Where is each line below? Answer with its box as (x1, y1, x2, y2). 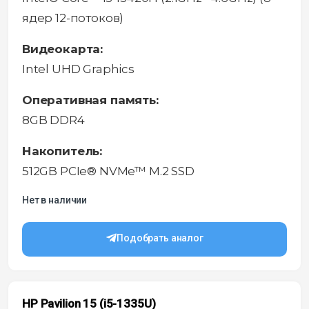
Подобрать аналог (117, 232, 203, 243)
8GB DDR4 (22, 112, 85, 127)
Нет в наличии (22, 194, 88, 206)
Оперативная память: (22, 92, 159, 107)
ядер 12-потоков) (22, 10, 124, 25)
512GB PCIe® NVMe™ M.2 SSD (22, 163, 195, 178)
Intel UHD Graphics (22, 61, 134, 76)
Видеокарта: (22, 41, 103, 56)
